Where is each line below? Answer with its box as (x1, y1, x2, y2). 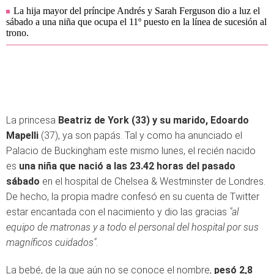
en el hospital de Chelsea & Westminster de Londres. (40, 176, 265, 187)
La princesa (6, 114, 58, 126)
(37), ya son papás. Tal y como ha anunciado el (39, 130, 242, 141)
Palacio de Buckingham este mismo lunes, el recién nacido (6, 145, 256, 157)
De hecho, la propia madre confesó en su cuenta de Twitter (6, 191, 259, 202)
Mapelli (6, 130, 39, 141)
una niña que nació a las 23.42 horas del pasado (19, 160, 235, 172)
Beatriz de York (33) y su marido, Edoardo (58, 114, 249, 126)
